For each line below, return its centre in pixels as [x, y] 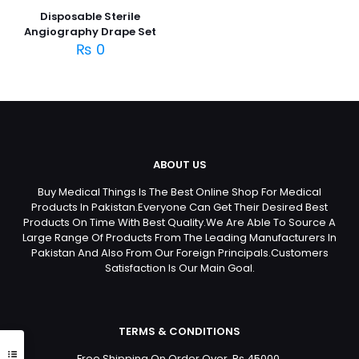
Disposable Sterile [91, 16]
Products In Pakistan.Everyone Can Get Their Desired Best [179, 207]
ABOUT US [179, 164]
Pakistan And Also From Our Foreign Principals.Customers [179, 252]
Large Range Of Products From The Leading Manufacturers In [179, 237]
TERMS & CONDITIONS [179, 331]
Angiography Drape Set [91, 31]
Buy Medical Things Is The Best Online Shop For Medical [179, 192]
